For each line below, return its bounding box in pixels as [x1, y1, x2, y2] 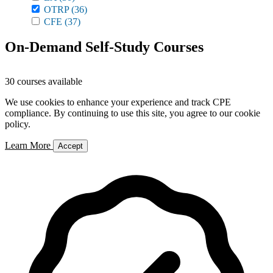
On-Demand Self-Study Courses [5, 39, 204, 55]
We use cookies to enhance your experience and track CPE [5, 97, 231, 107]
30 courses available [5, 76, 82, 87]
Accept [58, 141, 83, 151]
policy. [5, 119, 30, 129]
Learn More [5, 140, 53, 151]
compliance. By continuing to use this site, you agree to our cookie [5, 108, 260, 118]
